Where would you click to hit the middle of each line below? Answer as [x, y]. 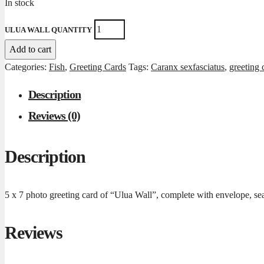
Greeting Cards [98, 67]
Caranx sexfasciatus [188, 67]
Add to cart [30, 49]
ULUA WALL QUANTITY [48, 30]
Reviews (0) [54, 116]
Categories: [27, 67]
